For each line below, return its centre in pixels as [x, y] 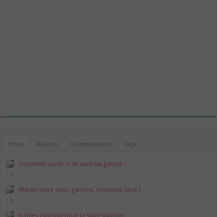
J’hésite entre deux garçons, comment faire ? [80, 189]
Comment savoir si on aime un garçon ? [73, 164]
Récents [48, 144]
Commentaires [91, 144]
